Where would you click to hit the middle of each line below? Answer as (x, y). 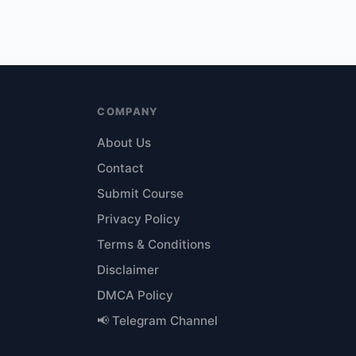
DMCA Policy (135, 295)
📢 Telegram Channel (158, 321)
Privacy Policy (139, 219)
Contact (121, 168)
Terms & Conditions (154, 244)
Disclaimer (128, 270)
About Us (124, 143)
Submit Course (141, 193)
